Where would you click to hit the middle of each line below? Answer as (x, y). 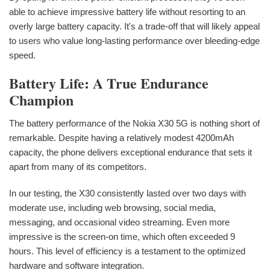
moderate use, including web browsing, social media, (112, 207)
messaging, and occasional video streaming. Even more (119, 222)
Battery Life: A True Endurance (109, 83)
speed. (22, 55)
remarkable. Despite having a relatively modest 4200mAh (121, 137)
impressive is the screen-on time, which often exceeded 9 (122, 236)
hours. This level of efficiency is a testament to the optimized (127, 251)
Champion (41, 100)
